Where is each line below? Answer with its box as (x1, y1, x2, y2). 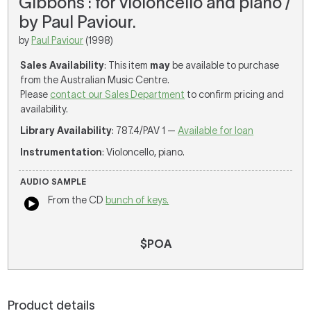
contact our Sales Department (50, 89, 185, 100)
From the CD (48, 194, 106, 205)
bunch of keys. (106, 194, 169, 205)
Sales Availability (20, 60, 105, 71)
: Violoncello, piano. (102, 146, 185, 158)
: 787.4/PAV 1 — (112, 125, 178, 136)
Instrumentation (20, 146, 103, 158)
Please (20, 89, 51, 100)
